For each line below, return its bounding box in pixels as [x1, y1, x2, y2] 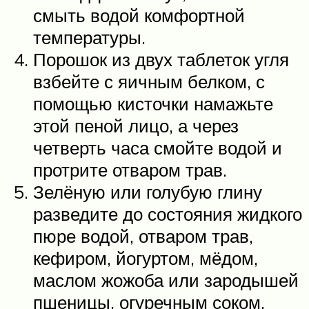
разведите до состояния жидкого [33, 203, 302, 226]
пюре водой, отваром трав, [33, 225, 253, 248]
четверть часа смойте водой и [33, 137, 282, 159]
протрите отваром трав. [33, 159, 227, 181]
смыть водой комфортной [33, 4, 245, 27]
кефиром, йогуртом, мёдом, [33, 247, 258, 270]
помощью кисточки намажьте [33, 92, 273, 115]
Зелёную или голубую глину [33, 181, 262, 203]
